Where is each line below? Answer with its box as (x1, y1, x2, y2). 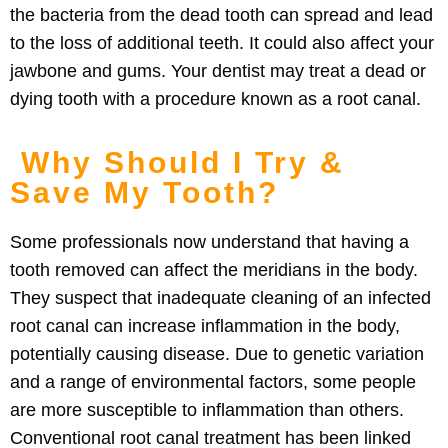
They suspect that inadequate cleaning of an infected (10, 287, 431, 308)
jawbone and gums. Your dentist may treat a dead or (10, 60, 426, 81)
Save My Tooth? (10, 175, 279, 209)
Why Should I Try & (21, 145, 345, 179)
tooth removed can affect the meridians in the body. (10, 259, 423, 280)
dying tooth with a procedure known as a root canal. (10, 88, 421, 109)
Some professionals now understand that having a (10, 231, 409, 252)
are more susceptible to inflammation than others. (10, 399, 404, 420)
